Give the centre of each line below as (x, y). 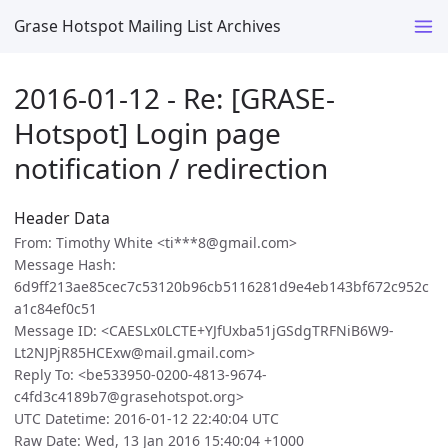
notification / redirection (171, 167)
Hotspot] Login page (147, 132)
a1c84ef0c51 (55, 309)
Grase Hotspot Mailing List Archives (147, 25)
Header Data (62, 218)
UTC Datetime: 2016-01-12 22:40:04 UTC (146, 419)
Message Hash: (65, 265)
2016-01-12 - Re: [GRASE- (174, 97)
